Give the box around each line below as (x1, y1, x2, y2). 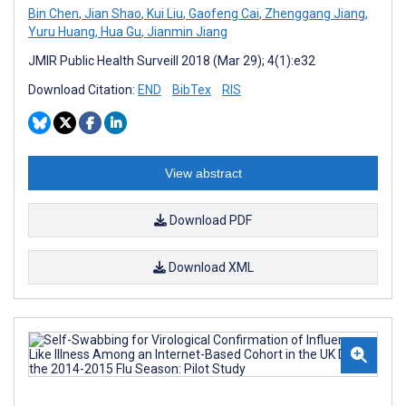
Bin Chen (28, 5, 79, 21)
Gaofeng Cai (186, 5, 259, 21)
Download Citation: (28, 82, 138, 97)
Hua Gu (98, 24, 141, 39)
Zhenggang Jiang (262, 5, 365, 21)
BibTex (172, 82, 211, 97)
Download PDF (167, 212, 252, 227)
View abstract (164, 165, 242, 180)
